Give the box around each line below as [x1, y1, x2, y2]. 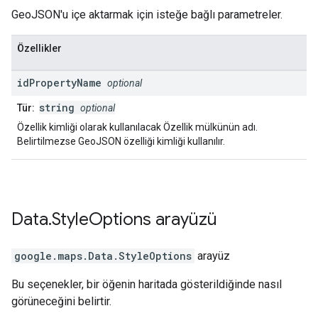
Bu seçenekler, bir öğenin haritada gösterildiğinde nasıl [11, 278, 282, 292]
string [39, 101, 80, 115]
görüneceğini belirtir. [11, 295, 111, 309]
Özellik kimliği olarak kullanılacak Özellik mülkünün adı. [17, 121, 258, 133]
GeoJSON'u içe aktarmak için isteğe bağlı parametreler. [11, 8, 283, 22]
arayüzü [151, 209, 221, 231]
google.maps [14, 249, 82, 263]
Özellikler [17, 43, 62, 55]
